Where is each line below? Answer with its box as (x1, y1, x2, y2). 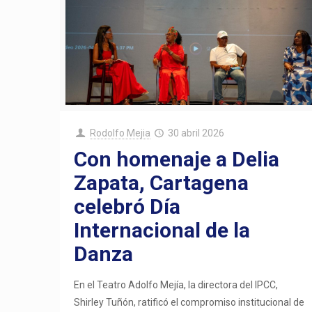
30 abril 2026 (168, 127, 225, 139)
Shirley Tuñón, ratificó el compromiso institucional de (74, 296, 305, 308)
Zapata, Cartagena (74, 170, 249, 195)
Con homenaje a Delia (74, 146, 280, 171)
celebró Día (74, 194, 181, 219)
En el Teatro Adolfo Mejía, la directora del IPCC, (74, 279, 279, 290)
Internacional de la (74, 217, 251, 242)
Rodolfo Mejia (89, 127, 150, 139)
